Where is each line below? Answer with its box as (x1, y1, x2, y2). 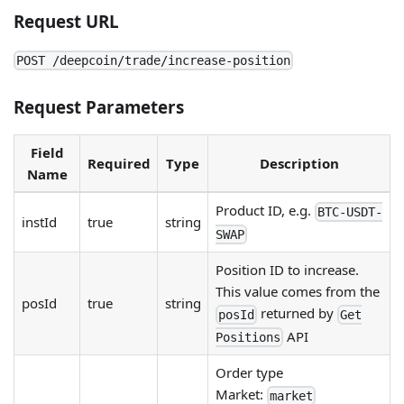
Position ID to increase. (215, 261, 359, 280)
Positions (215, 329, 280, 344)
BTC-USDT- (317, 204, 382, 219)
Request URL (14, 9, 119, 32)
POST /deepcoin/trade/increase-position (16, 53, 290, 69)
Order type (215, 363, 283, 382)
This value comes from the (215, 282, 380, 301)
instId (21, 213, 57, 232)
